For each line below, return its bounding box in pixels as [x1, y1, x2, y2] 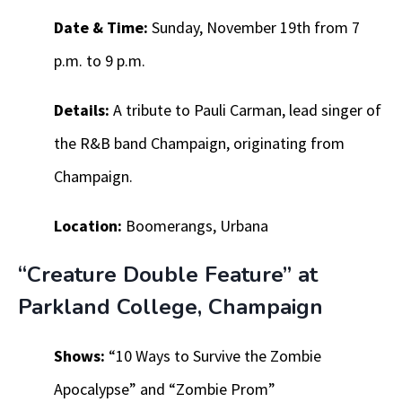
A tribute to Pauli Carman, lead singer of [109, 100, 381, 121]
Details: [54, 100, 109, 121]
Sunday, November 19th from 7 [148, 17, 360, 39]
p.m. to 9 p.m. [54, 50, 145, 72]
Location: [54, 215, 122, 237]
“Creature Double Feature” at [18, 260, 318, 290]
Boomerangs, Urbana [122, 215, 268, 237]
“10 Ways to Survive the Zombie [105, 345, 321, 367]
